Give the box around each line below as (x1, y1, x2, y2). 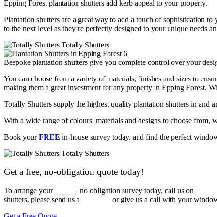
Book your (4, 132, 37, 141)
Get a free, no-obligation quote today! (4, 167, 144, 177)
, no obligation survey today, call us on (76, 186, 196, 195)
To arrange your (4, 186, 55, 195)
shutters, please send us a (4, 195, 82, 204)
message (82, 195, 108, 204)
